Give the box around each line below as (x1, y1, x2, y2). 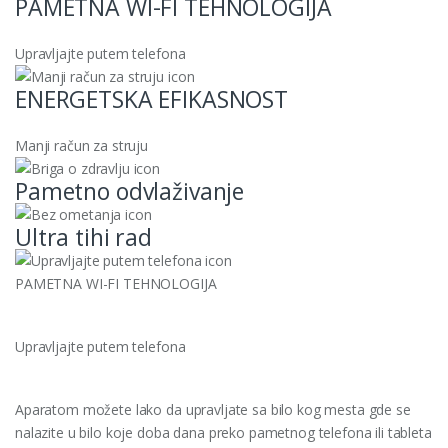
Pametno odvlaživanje (15, 174, 245, 207)
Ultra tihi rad (15, 220, 153, 253)
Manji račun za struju (15, 135, 149, 155)
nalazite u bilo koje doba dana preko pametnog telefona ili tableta (15, 422, 432, 442)
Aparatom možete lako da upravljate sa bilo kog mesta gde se (15, 399, 411, 419)
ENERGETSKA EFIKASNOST (15, 82, 289, 115)
